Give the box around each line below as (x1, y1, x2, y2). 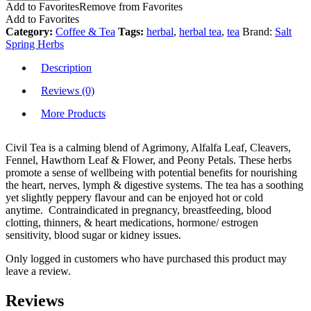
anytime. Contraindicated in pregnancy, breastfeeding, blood (6, 203, 271, 216)
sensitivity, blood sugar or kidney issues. (6, 228, 181, 241)
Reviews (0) (41, 84, 94, 96)
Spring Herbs (6, 37, 64, 50)
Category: (6, 25, 56, 37)
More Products (41, 107, 106, 119)
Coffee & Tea (56, 25, 115, 37)
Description (41, 61, 92, 74)
